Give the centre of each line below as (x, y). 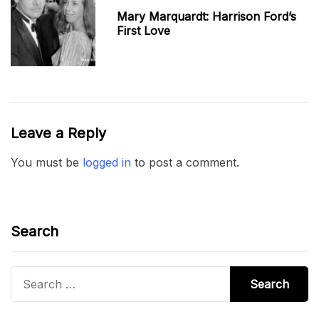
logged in (107, 162)
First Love (144, 30)
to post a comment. (185, 162)
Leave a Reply (58, 133)
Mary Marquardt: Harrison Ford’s (207, 16)
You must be (47, 162)
